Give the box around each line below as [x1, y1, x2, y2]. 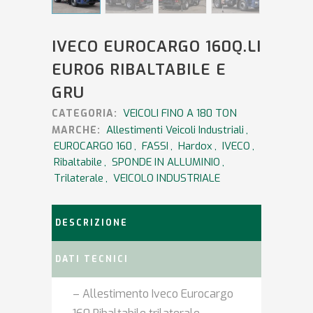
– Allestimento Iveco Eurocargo [73, 286, 233, 302]
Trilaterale [54, 171, 103, 186]
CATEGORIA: [52, 107, 121, 121]
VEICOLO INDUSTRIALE [113, 171, 220, 186]
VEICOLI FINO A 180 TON [123, 106, 237, 121]
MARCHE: [52, 124, 104, 138]
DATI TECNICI [55, 254, 129, 265]
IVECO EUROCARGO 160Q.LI [52, 36, 261, 57]
